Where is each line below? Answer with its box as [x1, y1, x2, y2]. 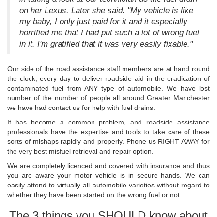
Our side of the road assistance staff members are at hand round [7, 64, 210, 73]
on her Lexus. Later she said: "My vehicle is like [19, 5, 193, 15]
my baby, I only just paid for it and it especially [19, 16, 187, 26]
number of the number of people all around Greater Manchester [7, 93, 210, 102]
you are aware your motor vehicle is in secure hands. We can [7, 171, 210, 179]
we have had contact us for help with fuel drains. [7, 103, 155, 111]
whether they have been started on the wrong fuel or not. [7, 190, 182, 199]
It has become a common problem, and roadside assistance [7, 118, 210, 126]
